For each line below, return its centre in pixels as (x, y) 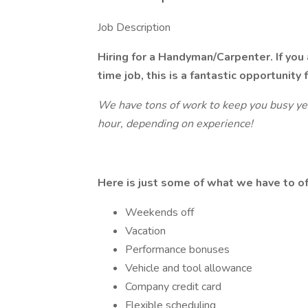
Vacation (145, 231)
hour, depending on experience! (175, 124)
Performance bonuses (177, 250)
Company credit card (173, 287)
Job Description (134, 27)
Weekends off (159, 212)
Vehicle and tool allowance (189, 268)
